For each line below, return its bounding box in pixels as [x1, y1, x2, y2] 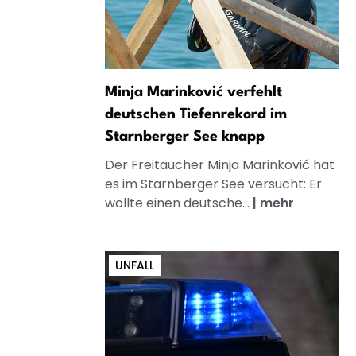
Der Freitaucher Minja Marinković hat [105, 155, 335, 174]
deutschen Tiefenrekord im [105, 106, 287, 122]
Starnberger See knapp [105, 129, 265, 144]
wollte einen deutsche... [105, 193, 253, 212]
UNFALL [115, 257, 154, 273]
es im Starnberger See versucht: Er [105, 174, 322, 193]
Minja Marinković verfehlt [105, 84, 282, 99]
